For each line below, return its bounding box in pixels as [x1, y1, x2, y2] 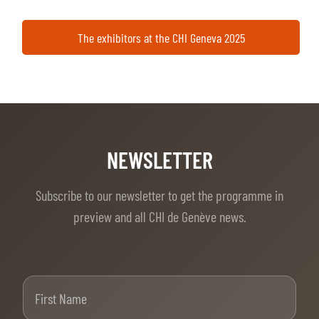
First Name [159, 276, 206, 293]
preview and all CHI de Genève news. [73, 208, 246, 226]
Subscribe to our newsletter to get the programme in [36, 187, 283, 204]
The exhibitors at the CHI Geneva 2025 [77, 30, 245, 46]
